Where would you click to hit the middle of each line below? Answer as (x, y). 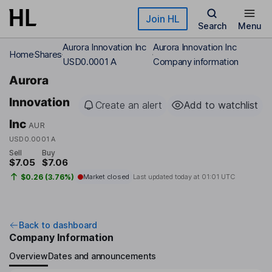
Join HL (163, 19)
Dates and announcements (102, 256)
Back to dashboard (58, 225)
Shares (49, 54)
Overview (29, 256)
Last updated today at (167, 177)
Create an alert (129, 105)
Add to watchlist (221, 105)
